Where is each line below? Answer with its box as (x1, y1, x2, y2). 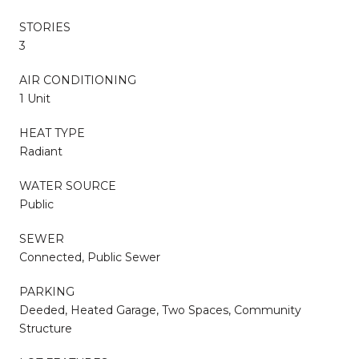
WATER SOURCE (19, 178, 116, 193)
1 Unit (19, 91, 50, 106)
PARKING (19, 284, 75, 299)
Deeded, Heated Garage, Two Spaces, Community (19, 302, 301, 317)
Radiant (19, 143, 63, 159)
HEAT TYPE (19, 125, 85, 140)
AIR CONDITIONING (19, 72, 136, 87)
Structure (19, 321, 72, 336)
